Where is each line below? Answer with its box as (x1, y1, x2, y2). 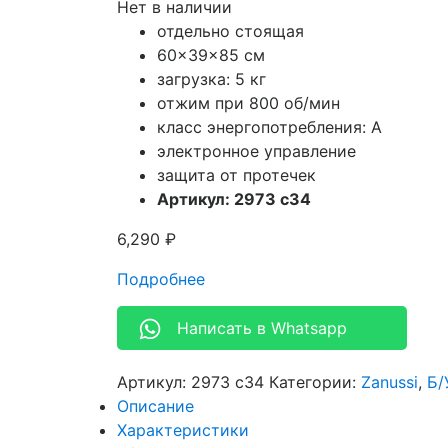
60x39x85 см (157, 45, 265, 66)
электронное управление (157, 141, 356, 162)
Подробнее (117, 269, 205, 290)
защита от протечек (157, 165, 316, 186)
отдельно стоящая (157, 21, 304, 42)
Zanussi (361, 372, 418, 393)
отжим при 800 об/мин (157, 93, 340, 114)
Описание (117, 396, 194, 417)
